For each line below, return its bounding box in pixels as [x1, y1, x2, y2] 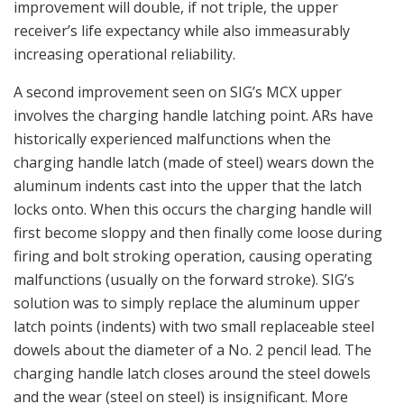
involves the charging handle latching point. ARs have [14, 106, 373, 126]
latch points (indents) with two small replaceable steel [14, 317, 374, 337]
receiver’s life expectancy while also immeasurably [14, 21, 350, 41]
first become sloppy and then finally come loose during [14, 223, 382, 243]
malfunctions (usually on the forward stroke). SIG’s [14, 270, 354, 290]
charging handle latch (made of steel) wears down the [14, 152, 374, 173]
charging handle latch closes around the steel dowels [14, 363, 371, 384]
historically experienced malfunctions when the [14, 129, 331, 150]
